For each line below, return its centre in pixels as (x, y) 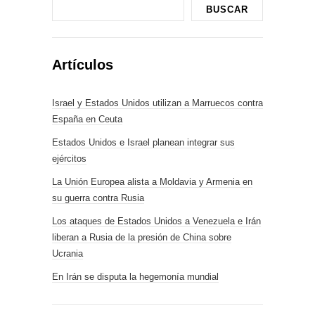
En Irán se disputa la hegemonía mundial (135, 276)
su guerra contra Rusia (98, 198)
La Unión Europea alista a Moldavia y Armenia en (152, 181)
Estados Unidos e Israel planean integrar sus (143, 142)
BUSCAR (227, 9)
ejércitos (69, 158)
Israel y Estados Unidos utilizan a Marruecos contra (157, 103)
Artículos (83, 64)
